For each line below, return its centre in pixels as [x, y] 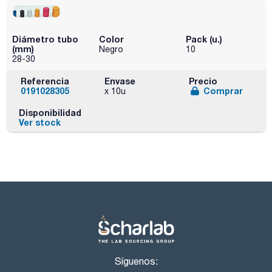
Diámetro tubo [45, 39]
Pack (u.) [204, 39]
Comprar [223, 91]
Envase [120, 81]
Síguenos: [136, 261]
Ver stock [39, 122]
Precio [203, 81]
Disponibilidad [50, 112]
